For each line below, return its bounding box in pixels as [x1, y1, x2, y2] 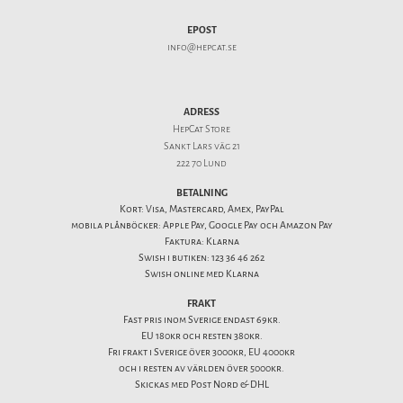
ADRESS [184, 105, 219, 120]
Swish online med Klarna [144, 267, 259, 282]
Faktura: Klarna [164, 235, 239, 249]
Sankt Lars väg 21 [163, 139, 240, 154]
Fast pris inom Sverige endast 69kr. [122, 313, 281, 327]
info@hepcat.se [166, 40, 237, 55]
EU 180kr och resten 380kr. [140, 329, 263, 344]
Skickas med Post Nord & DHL [134, 378, 269, 392]
